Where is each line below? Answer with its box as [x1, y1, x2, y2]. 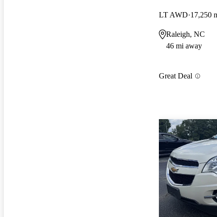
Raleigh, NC [166, 30, 205, 38]
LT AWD [159, 10, 188, 19]
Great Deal [159, 72, 192, 80]
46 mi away [166, 41, 202, 50]
